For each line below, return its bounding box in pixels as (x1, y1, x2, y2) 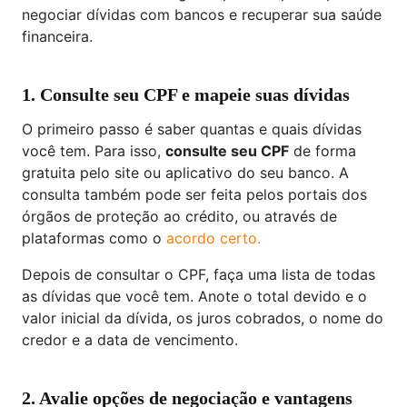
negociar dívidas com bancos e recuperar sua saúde (22, 5, 382, 24)
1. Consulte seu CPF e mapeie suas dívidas (22, 84, 350, 104)
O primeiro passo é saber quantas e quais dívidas (22, 119, 362, 138)
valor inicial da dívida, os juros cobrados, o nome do (22, 308, 383, 327)
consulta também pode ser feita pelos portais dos (22, 184, 367, 203)
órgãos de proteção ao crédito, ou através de (22, 206, 337, 225)
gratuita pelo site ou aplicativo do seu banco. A (22, 163, 349, 182)
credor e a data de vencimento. (22, 330, 238, 349)
